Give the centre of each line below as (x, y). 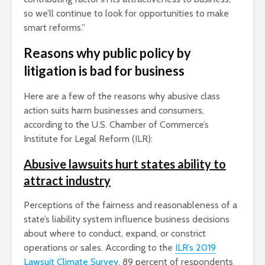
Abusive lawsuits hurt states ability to (125, 164)
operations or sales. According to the (99, 248)
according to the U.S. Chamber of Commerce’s (116, 125)
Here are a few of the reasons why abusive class (122, 96)
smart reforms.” (54, 28)
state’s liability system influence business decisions (127, 219)
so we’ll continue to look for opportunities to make (126, 14)
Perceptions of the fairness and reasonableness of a (130, 205)
